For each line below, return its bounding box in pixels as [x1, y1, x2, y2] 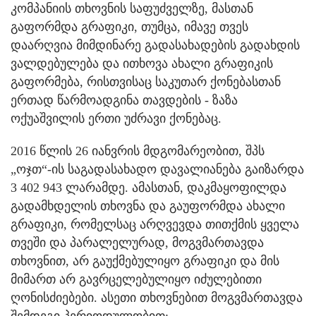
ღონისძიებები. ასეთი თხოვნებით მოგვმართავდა [11, 291, 303, 305]
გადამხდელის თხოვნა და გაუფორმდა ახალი [11, 199, 285, 214]
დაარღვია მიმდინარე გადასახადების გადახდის [11, 38, 300, 53]
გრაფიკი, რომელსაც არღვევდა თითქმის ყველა [11, 217, 299, 232]
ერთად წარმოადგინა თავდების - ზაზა [11, 93, 238, 108]
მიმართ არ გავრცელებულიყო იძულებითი [11, 272, 262, 287]
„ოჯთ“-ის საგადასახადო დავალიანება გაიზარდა [11, 162, 304, 177]
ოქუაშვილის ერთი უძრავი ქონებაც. [11, 111, 221, 126]
